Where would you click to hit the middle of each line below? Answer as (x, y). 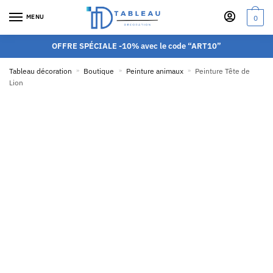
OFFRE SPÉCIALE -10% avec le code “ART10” (136, 46)
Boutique (99, 71)
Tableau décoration (41, 71)
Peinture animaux (154, 71)
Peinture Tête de (223, 71)
